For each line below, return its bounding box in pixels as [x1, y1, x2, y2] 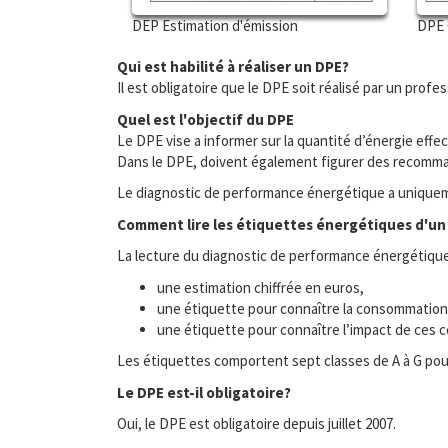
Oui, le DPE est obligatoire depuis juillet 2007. [117, 414, 396, 434]
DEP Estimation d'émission [132, 15, 298, 35]
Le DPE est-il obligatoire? [117, 382, 291, 402]
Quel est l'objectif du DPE [117, 109, 294, 129]
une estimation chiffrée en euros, [157, 277, 364, 297]
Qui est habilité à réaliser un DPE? [117, 56, 349, 76]
